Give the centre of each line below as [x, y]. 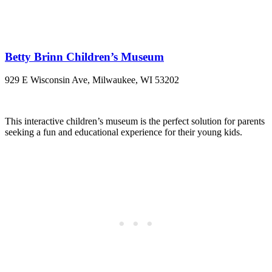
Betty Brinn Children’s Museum [84, 56]
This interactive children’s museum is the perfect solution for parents [135, 121]
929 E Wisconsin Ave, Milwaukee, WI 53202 [92, 80]
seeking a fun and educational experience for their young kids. [125, 132]
